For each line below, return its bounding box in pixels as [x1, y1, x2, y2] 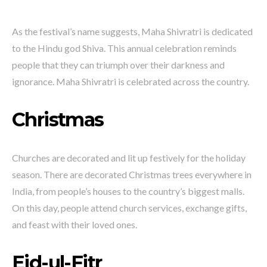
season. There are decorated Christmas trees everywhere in [12, 169, 252, 181]
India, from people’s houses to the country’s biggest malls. [12, 185, 244, 197]
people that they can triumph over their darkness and [12, 59, 225, 71]
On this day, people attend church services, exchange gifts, [12, 202, 247, 214]
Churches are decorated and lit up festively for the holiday [12, 152, 246, 164]
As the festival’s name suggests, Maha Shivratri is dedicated [12, 26, 253, 38]
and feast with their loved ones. [12, 219, 137, 231]
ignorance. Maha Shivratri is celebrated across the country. [12, 76, 249, 88]
